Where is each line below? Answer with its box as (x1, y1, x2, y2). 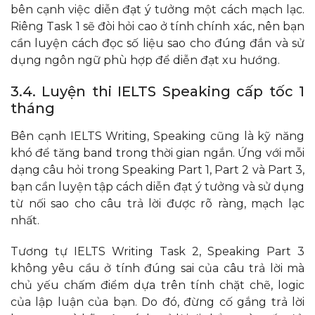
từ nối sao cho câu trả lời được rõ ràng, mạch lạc (11, 197, 304, 211)
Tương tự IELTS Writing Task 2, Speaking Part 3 (11, 245, 304, 259)
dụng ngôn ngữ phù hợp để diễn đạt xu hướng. (11, 53, 280, 67)
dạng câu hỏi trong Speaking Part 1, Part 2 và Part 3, (11, 163, 304, 177)
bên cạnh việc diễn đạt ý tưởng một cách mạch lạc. (11, 3, 304, 17)
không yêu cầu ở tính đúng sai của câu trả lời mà (11, 262, 304, 276)
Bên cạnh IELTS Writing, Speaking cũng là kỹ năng (11, 129, 304, 143)
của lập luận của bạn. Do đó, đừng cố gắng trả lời (11, 295, 304, 309)
